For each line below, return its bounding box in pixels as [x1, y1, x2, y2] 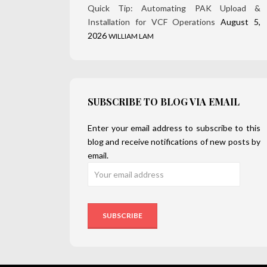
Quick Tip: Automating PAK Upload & [88, 3, 260, 14]
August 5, [221, 17, 261, 27]
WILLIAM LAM [108, 32, 154, 41]
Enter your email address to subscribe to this [88, 123, 260, 133]
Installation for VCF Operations [88, 17, 216, 27]
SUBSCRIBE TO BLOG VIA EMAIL [88, 95, 240, 108]
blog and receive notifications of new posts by [88, 136, 260, 147]
